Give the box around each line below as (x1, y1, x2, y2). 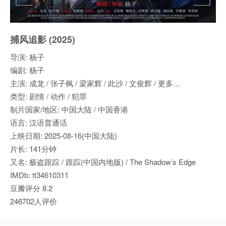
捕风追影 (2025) (10, 33, 75, 46)
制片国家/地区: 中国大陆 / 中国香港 (10, 104, 128, 115)
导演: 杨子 (10, 51, 44, 63)
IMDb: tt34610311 (10, 169, 69, 181)
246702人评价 (10, 196, 57, 207)
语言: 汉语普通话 (10, 117, 67, 128)
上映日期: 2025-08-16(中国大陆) (10, 130, 117, 141)
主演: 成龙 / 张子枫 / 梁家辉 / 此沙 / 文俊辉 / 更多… (10, 78, 181, 89)
